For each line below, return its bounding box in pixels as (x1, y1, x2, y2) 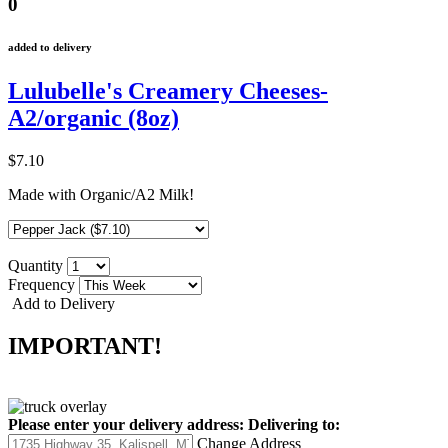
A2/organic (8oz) (8, 105, 179, 132)
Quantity (8, 257, 67, 275)
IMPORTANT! (8, 333, 162, 359)
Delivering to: (248, 415, 340, 433)
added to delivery (8, 41, 92, 54)
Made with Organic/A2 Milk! (8, 186, 194, 204)
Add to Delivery (8, 295, 115, 313)
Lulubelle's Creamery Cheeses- (8, 78, 328, 105)
